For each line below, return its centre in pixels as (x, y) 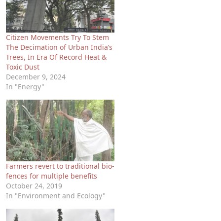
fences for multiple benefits (52, 176)
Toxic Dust (23, 67)
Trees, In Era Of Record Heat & (56, 57)
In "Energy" (25, 86)
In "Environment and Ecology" (56, 196)
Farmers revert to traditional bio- (60, 166)
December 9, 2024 (36, 76)
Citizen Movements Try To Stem (57, 37)
